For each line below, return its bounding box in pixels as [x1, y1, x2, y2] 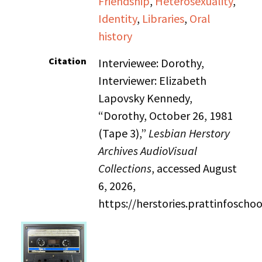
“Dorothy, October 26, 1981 [98, 108, 233, 123]
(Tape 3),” [98, 126, 149, 140]
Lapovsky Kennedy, [98, 91, 193, 105]
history [98, 29, 133, 43]
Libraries [142, 11, 185, 26]
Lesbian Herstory [149, 126, 230, 140]
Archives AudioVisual [98, 143, 198, 158]
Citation [49, 55, 87, 67]
